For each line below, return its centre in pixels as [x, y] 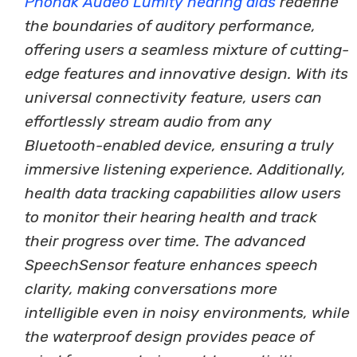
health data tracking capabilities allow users [183, 194]
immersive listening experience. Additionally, [186, 170]
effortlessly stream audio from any [149, 122]
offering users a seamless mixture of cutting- [187, 50]
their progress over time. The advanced [165, 241]
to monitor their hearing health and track [171, 218]
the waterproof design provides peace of [170, 337]
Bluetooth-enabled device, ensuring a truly [180, 146]
